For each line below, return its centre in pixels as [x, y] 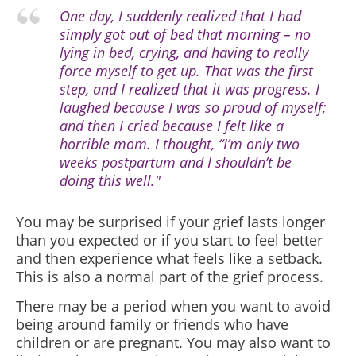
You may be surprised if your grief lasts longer [170, 222]
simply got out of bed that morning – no [185, 34]
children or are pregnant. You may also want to [173, 342]
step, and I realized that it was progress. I [190, 89]
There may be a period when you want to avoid [173, 306]
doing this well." [110, 180]
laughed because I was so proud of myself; [193, 107]
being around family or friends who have [152, 324]
